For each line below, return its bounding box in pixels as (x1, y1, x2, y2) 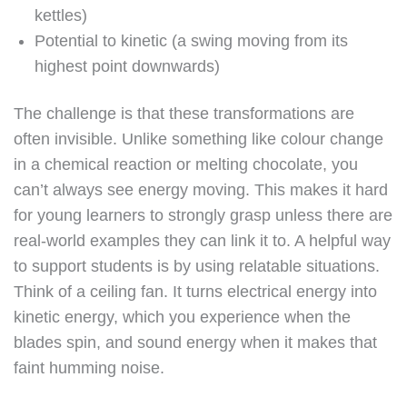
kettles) (35, 6, 88, 25)
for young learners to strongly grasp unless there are (14, 206, 392, 224)
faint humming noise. (14, 359, 164, 377)
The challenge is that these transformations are (14, 104, 354, 123)
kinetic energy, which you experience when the (14, 308, 351, 326)
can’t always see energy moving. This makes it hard (14, 181, 388, 199)
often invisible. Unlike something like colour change (14, 130, 383, 148)
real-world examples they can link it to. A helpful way (14, 232, 391, 250)
